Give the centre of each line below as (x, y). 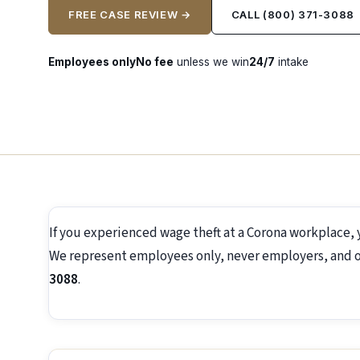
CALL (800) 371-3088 (293, 14)
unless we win (211, 62)
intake (292, 62)
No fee (155, 62)
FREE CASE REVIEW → (130, 14)
